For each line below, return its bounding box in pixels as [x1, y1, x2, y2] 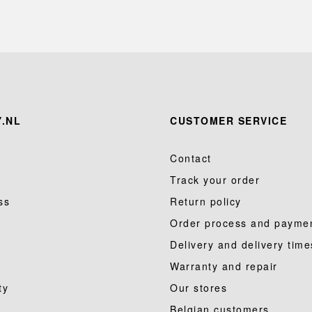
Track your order [170, 173, 260, 187]
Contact [170, 151, 212, 165]
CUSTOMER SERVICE [170, 114, 287, 127]
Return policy [170, 194, 242, 208]
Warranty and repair [170, 259, 278, 273]
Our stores [170, 281, 227, 295]
